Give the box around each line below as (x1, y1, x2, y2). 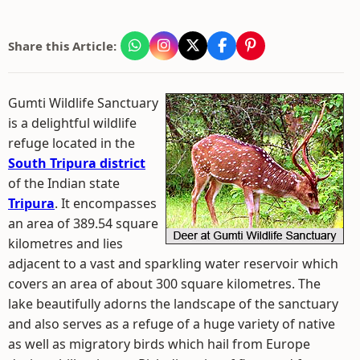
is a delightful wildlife (8, 114, 137, 132)
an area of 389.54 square (8, 215, 158, 232)
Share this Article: (8, 38, 117, 54)
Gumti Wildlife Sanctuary (8, 94, 158, 112)
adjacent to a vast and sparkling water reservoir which (8, 255, 338, 272)
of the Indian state (8, 174, 120, 192)
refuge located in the (8, 134, 135, 152)
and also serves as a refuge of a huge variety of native (8, 315, 335, 333)
